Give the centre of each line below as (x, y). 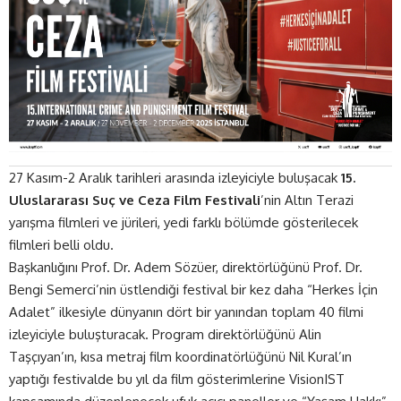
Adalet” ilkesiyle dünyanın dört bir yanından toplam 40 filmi (186, 312)
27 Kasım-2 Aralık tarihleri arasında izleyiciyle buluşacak (175, 178)
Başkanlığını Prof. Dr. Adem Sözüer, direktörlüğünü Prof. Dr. (186, 268)
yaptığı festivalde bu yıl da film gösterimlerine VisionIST (177, 380)
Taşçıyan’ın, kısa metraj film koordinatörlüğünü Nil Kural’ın (180, 357)
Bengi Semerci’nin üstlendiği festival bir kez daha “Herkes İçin (193, 290)
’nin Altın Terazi (307, 200)
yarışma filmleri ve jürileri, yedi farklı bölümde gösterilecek (183, 223)
